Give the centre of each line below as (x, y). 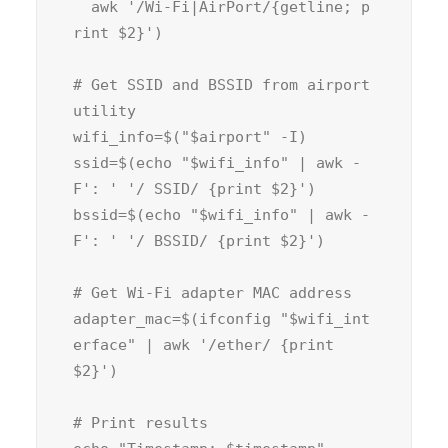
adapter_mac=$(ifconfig (176, 319)
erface (100, 345)
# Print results (140, 423)
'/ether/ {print (266, 345)
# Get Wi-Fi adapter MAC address (212, 293)
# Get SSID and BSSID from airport (221, 85)
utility (104, 111)
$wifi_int (329, 319)
